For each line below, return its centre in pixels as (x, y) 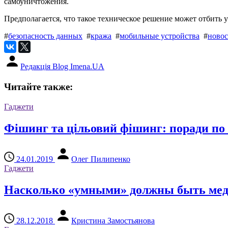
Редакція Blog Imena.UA (62, 67)
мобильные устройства (160, 36)
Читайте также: (38, 87)
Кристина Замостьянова (113, 220)
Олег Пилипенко (101, 159)
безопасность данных (45, 36)
